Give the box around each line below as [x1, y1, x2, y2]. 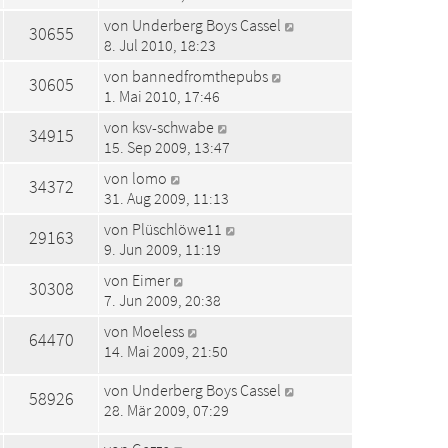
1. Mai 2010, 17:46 [104, 85, 220, 106]
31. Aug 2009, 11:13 [104, 187, 229, 208]
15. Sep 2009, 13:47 [104, 136, 230, 157]
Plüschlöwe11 [132, 218, 222, 239]
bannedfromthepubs [132, 65, 268, 86]
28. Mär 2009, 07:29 [104, 399, 229, 420]
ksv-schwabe [132, 116, 214, 137]
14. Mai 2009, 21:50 [104, 340, 228, 361]
